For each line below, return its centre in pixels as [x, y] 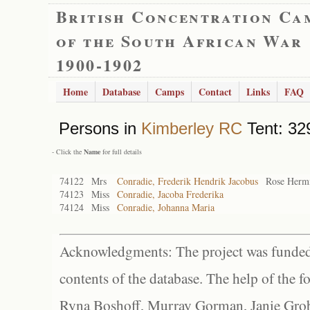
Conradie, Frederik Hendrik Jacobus [188, 181]
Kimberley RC [192, 128]
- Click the [68, 152]
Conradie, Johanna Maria [166, 207]
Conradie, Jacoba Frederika [170, 194]
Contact [215, 92]
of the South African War [180, 40]
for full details [121, 152]
